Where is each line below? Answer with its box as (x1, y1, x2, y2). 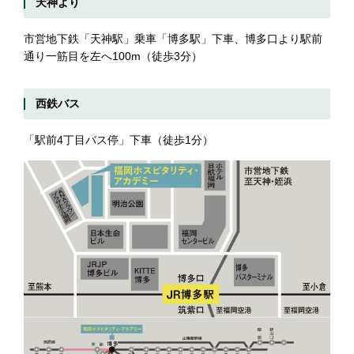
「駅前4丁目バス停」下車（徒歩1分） (24, 134, 213, 147)
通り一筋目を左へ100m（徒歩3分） (24, 50, 202, 63)
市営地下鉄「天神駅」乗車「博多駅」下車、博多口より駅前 (24, 32, 322, 46)
